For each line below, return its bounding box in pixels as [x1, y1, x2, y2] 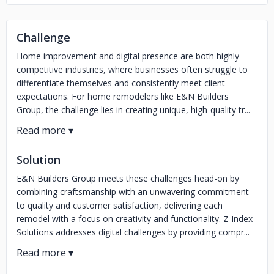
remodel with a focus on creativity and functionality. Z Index [17, 213, 253, 224]
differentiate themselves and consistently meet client [17, 77, 225, 89]
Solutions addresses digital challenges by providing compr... [17, 226, 250, 238]
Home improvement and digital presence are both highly [17, 50, 239, 62]
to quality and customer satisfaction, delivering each [17, 199, 223, 211]
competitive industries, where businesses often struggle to [17, 64, 248, 75]
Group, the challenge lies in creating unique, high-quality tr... [17, 104, 250, 116]
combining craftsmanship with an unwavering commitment [17, 186, 249, 198]
